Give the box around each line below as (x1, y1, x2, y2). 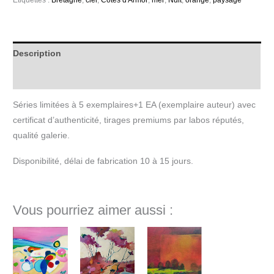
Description (13, 49, 62, 59)
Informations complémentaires (13, 72, 141, 82)
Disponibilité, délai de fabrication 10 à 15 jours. (13, 156, 194, 166)
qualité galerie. (13, 131, 70, 141)
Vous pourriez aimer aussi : (13, 202, 174, 218)
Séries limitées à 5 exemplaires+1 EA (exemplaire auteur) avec (13, 100, 256, 110)
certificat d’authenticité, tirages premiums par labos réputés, (13, 116, 245, 125)
